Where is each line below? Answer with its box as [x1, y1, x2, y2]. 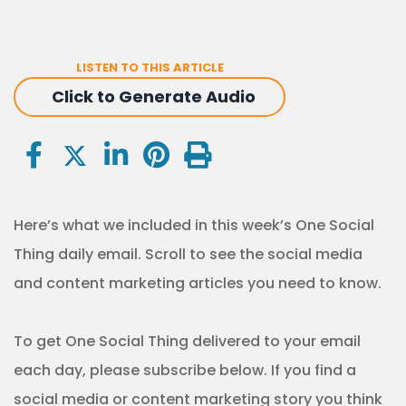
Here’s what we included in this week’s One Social [14, 215, 374, 236]
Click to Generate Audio [52, 85, 256, 108]
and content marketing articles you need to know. [14, 273, 382, 294]
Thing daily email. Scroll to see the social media [14, 244, 362, 265]
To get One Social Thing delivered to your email [14, 331, 361, 352]
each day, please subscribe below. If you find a [14, 360, 356, 381]
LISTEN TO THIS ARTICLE [75, 59, 224, 76]
